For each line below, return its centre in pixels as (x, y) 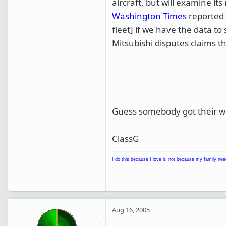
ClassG (125, 138)
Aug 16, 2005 (131, 210)
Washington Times (149, 16)
